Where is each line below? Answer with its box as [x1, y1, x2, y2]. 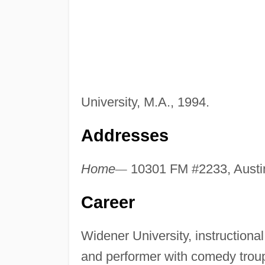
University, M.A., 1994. [80, 95, 209, 110]
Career [80, 193, 135, 212]
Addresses [80, 126, 169, 146]
